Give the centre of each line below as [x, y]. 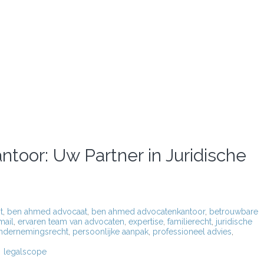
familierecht [189, 222]
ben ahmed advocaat [47, 212]
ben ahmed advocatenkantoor [148, 212]
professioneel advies [192, 232]
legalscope [25, 252]
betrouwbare [234, 212]
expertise [146, 222]
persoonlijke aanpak [110, 232]
